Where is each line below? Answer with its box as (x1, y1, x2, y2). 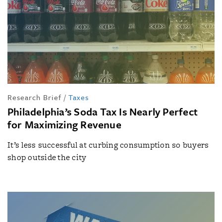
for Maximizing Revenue (7, 117, 121, 132)
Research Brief (7, 92, 61, 103)
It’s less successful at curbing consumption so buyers (7, 139, 209, 151)
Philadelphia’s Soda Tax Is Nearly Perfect (7, 104, 198, 119)
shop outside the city (7, 152, 87, 163)
